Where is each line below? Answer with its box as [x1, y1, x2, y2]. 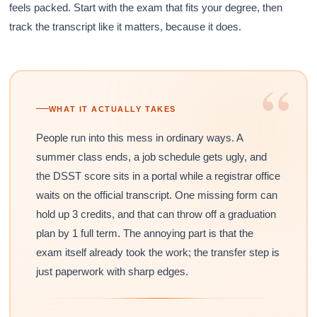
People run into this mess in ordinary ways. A [35, 131, 243, 144]
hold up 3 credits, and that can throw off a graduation [35, 207, 276, 220]
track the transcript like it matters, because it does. [9, 20, 242, 33]
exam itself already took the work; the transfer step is [35, 246, 279, 258]
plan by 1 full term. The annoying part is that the [35, 226, 253, 239]
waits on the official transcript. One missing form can [35, 188, 277, 201]
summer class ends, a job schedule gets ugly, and [35, 150, 267, 163]
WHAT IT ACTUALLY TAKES [48, 104, 176, 113]
